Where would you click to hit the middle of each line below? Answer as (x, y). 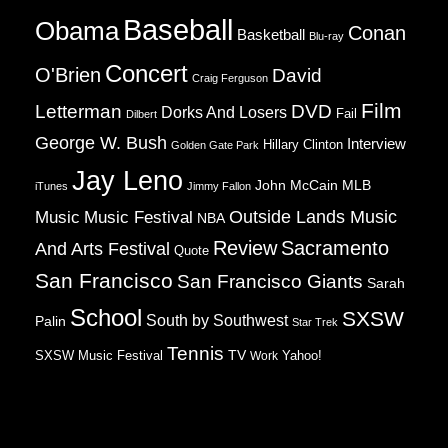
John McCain (296, 185)
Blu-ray (326, 36)
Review (245, 248)
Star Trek (315, 322)
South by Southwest (217, 320)
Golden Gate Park (215, 145)
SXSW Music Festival (99, 356)
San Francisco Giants (270, 281)
